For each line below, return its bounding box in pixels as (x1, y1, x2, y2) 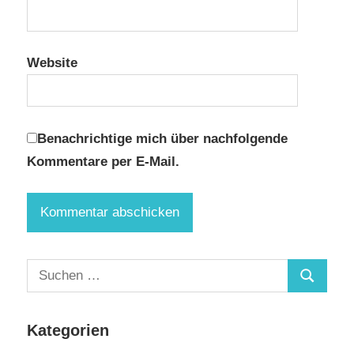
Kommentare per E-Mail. (27, 153, 179, 169)
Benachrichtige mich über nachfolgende (37, 130, 288, 146)
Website (27, 55, 77, 71)
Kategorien (27, 322, 109, 340)
